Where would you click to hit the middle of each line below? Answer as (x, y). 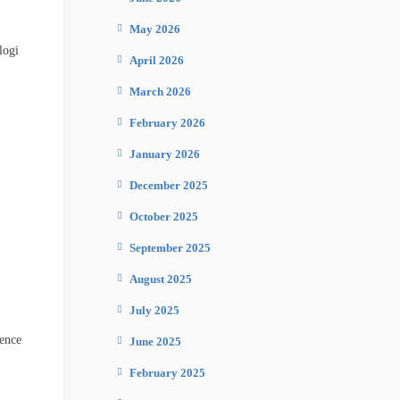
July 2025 (154, 310)
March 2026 (160, 92)
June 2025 (155, 342)
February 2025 (167, 373)
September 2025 (170, 248)
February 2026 (167, 123)
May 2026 (155, 29)
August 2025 (161, 279)
